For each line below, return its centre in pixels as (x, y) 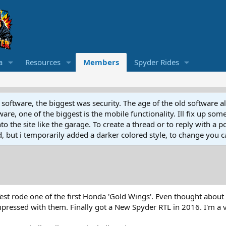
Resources (43, 62)
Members (101, 62)
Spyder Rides (156, 62)
